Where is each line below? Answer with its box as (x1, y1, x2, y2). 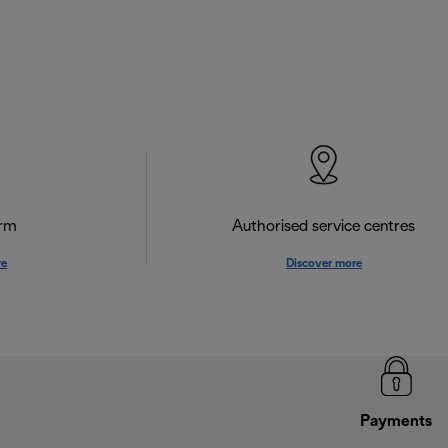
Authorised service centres (232, 219, 416, 235)
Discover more (285, 258, 362, 270)
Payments (360, 414, 432, 429)
